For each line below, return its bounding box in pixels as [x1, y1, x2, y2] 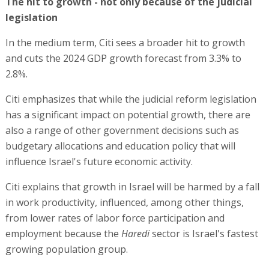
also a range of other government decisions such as [5, 123, 239, 137]
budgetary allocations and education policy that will [5, 139, 235, 153]
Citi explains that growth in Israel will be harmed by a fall [5, 180, 259, 193]
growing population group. [5, 242, 128, 256]
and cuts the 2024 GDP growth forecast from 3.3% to [5, 51, 241, 65]
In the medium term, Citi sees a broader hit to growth [5, 35, 245, 49]
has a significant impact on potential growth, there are [5, 107, 250, 121]
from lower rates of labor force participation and [5, 211, 225, 225]
